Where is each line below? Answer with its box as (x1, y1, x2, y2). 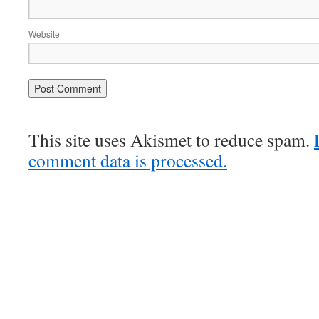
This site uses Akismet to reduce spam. (28, 127, 314, 152)
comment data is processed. (28, 148, 227, 172)
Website (28, 28, 60, 40)
